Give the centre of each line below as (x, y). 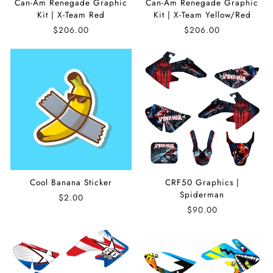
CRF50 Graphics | (202, 182)
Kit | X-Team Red (71, 15)
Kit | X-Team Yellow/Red (202, 15)
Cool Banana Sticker (71, 182)
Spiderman (202, 194)
